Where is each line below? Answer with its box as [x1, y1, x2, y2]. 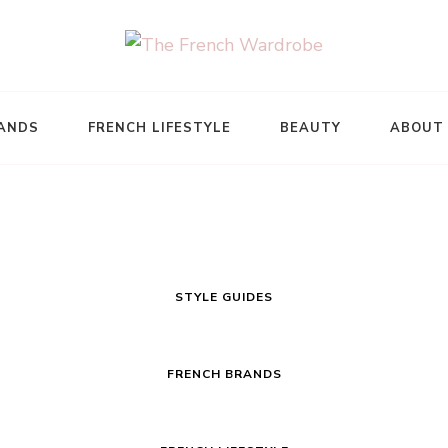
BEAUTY [280, 119, 341, 137]
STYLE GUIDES [175, 289, 273, 305]
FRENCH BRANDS [166, 366, 282, 382]
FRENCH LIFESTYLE [88, 119, 231, 137]
